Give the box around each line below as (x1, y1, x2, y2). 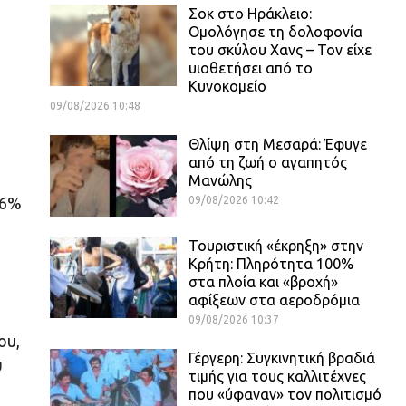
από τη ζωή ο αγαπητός (188, 153, 347, 170)
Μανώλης (188, 171, 252, 188)
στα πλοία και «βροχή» (188, 273, 338, 290)
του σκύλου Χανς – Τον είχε (188, 41, 372, 58)
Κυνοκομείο (188, 77, 266, 94)
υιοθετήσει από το (188, 59, 313, 76)
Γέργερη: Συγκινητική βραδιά (188, 349, 375, 366)
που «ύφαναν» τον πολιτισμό (188, 385, 382, 402)
